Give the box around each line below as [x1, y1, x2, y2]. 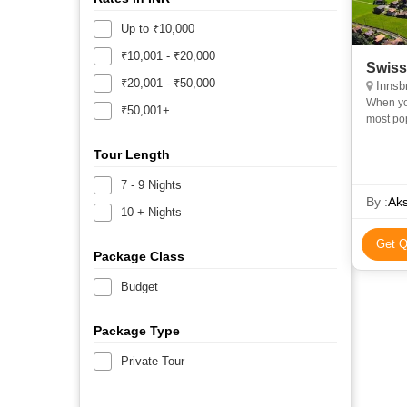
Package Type [94, 323, 180, 338]
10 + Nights [121, 204, 182, 219]
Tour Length [94, 146, 170, 162]
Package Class [94, 248, 184, 263]
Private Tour [121, 353, 184, 368]
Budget [121, 279, 158, 293]
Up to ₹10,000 [121, 21, 194, 35]
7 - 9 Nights [121, 177, 182, 192]
